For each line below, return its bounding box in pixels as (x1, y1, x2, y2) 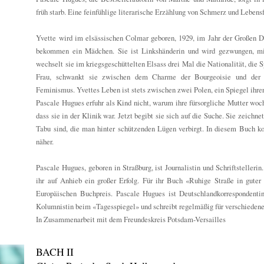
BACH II (36, 245, 74, 259)
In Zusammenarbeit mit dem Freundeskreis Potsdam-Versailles (36, 214, 226, 225)
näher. (36, 136, 54, 147)
